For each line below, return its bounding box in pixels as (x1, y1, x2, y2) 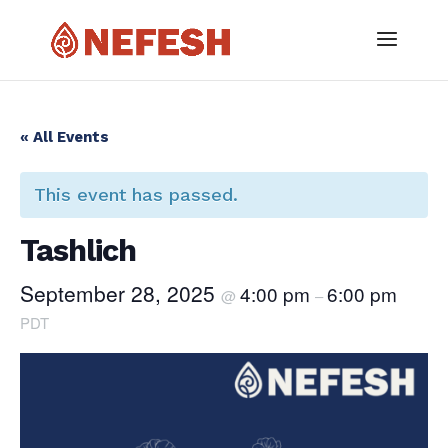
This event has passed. (34, 184, 238, 205)
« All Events (20, 128, 109, 146)
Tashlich (20, 233, 136, 268)
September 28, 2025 (20, 278, 221, 308)
